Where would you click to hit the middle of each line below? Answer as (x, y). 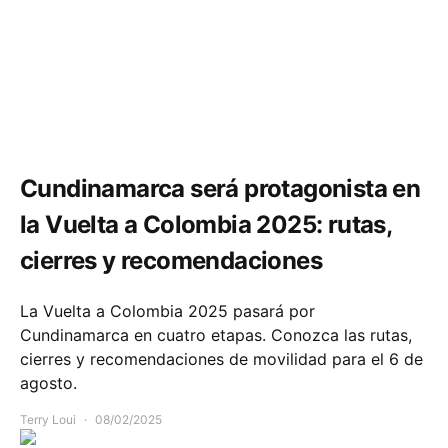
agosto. (48, 383)
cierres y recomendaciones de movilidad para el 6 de (221, 359)
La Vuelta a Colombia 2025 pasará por (167, 311)
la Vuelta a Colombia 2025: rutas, (206, 225)
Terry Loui (48, 420)
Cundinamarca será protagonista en (220, 189)
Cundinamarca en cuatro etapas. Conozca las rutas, (216, 335)
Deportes (45, 126)
